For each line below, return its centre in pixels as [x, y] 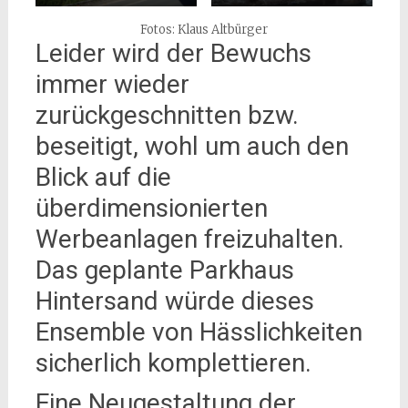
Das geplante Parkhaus [164, 270]
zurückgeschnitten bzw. [167, 116]
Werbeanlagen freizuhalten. [189, 240]
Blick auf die [103, 178]
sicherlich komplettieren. [173, 363]
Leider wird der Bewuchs [173, 54]
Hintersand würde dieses [174, 301]
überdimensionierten [151, 209]
